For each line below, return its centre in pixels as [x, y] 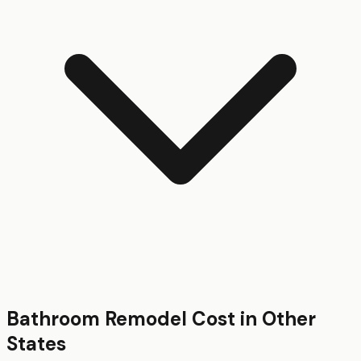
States [36, 343]
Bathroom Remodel [97, 318]
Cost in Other [251, 318]
